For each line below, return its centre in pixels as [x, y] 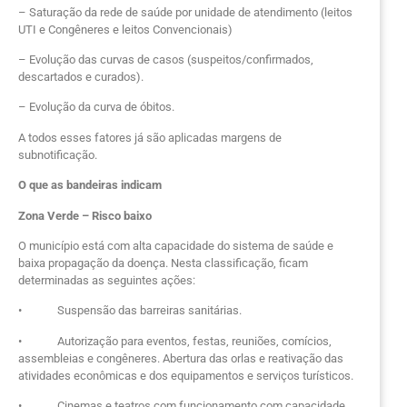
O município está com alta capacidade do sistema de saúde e [176, 246]
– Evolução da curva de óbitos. [96, 107]
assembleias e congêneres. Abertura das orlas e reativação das [181, 358]
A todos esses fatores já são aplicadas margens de [150, 137]
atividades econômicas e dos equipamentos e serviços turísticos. [186, 375]
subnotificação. [58, 154]
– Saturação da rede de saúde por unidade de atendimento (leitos [185, 12]
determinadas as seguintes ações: [107, 280]
